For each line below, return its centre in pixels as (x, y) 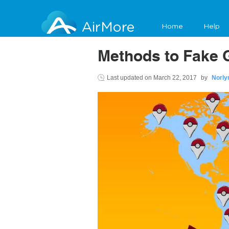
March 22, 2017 (176, 78)
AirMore (108, 27)
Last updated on (130, 78)
